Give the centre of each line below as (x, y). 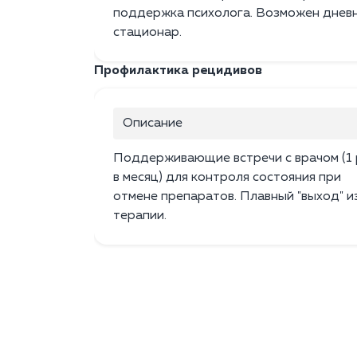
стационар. (147, 33)
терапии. (140, 216)
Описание (153, 124)
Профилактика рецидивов (178, 71)
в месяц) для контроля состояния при (227, 178)
